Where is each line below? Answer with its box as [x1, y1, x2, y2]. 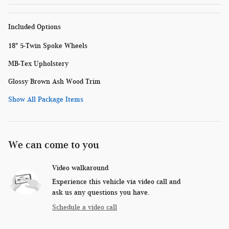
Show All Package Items [8, 96, 83, 104]
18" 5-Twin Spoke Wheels [8, 42, 87, 50]
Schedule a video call [52, 203, 117, 212]
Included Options [8, 23, 61, 31]
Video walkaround [52, 164, 108, 172]
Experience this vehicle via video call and [52, 178, 180, 186]
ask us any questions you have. [52, 189, 150, 197]
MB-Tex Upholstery [8, 60, 68, 68]
